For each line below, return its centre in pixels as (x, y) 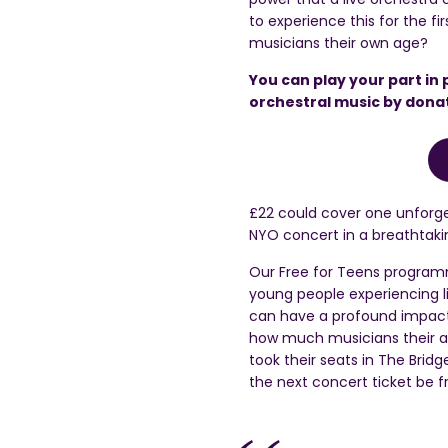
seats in (349, 360)
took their (284, 360)
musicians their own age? (338, 43)
